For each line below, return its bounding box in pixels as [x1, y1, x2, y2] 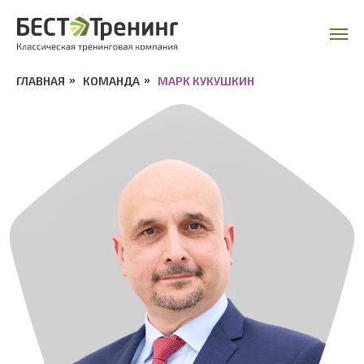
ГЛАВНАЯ [16, 74, 65, 88]
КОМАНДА [83, 74, 140, 88]
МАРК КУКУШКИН [158, 74, 254, 88]
